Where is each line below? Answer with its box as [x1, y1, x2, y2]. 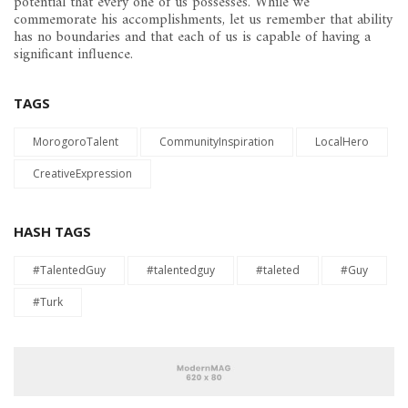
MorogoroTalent [33, 134, 118, 150]
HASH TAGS [14, 222, 91, 241]
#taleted [256, 262, 300, 279]
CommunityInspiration [159, 134, 274, 150]
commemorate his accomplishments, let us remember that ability [14, 7, 393, 34]
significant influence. [14, 42, 133, 68]
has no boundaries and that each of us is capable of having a [14, 25, 371, 51]
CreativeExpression [33, 166, 132, 182]
